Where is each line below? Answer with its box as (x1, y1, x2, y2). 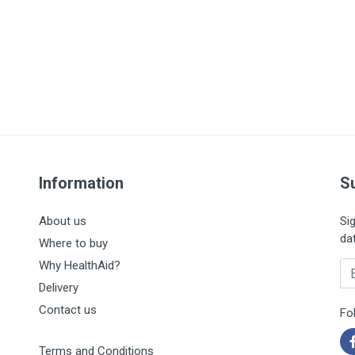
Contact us (39, 303, 97, 317)
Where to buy (39, 236, 108, 250)
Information (39, 174, 124, 193)
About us (39, 214, 86, 228)
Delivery (39, 281, 78, 295)
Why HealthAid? (39, 258, 120, 273)
